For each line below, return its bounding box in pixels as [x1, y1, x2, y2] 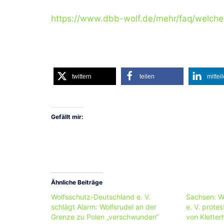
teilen [139, 72, 154, 80]
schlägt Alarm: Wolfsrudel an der [51, 202, 156, 211]
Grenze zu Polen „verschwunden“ [51, 212, 158, 221]
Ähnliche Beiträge [51, 178, 102, 186]
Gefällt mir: [51, 113, 83, 121]
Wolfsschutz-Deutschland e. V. [51, 192, 150, 201]
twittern [72, 72, 91, 80]
